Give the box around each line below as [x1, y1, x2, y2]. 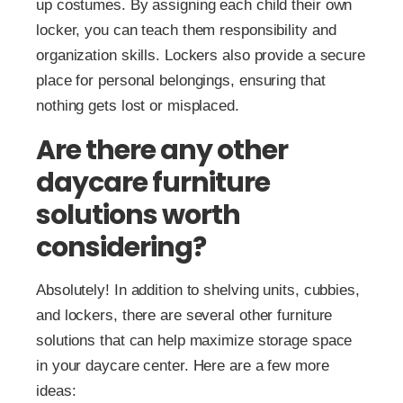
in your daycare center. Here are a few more [36, 356, 329, 374]
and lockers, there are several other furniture [36, 306, 333, 324]
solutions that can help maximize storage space [36, 331, 353, 349]
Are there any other [36, 130, 288, 169]
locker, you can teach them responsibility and [36, 21, 336, 39]
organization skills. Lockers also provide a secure [36, 46, 365, 64]
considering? [36, 228, 206, 266]
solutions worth [36, 195, 240, 234]
